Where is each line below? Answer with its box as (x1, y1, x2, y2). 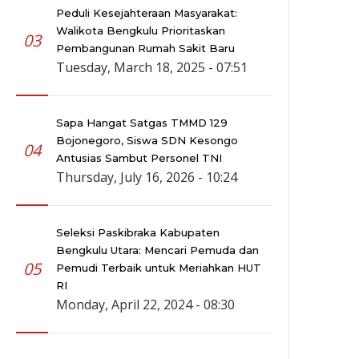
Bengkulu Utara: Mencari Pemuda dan (56, 244, 259, 257)
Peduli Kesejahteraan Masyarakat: (56, 6, 237, 20)
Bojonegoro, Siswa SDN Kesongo (56, 134, 238, 147)
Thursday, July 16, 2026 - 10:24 (56, 168, 237, 187)
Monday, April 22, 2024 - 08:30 (56, 296, 235, 314)
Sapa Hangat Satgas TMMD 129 (56, 116, 228, 130)
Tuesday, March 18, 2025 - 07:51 (56, 58, 248, 77)
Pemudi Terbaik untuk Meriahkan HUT (56, 261, 261, 275)
